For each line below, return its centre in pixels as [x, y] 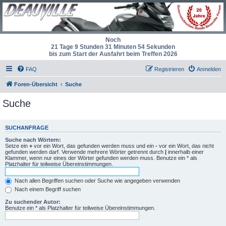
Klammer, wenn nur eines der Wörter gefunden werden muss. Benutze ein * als [101, 158]
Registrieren [169, 69]
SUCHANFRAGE [27, 128]
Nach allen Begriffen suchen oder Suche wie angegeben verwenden [97, 181]
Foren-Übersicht [36, 84]
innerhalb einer [185, 152]
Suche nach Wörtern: [33, 140]
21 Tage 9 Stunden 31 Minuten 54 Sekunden [113, 47]
